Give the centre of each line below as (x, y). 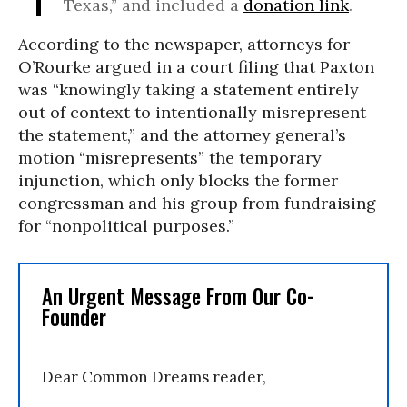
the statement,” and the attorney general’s (182, 134)
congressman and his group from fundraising (197, 203)
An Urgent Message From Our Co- (178, 296)
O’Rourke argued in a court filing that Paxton (196, 66)
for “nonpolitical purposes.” (126, 225)
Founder (74, 317)
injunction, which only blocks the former (178, 180)
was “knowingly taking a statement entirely (189, 89)
